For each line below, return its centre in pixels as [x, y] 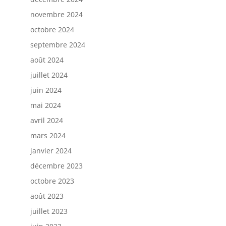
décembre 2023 [56, 166]
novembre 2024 [56, 15]
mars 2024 [48, 136]
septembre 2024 [58, 45]
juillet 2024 [49, 75]
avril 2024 [46, 121]
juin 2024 [46, 90]
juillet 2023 [49, 211]
